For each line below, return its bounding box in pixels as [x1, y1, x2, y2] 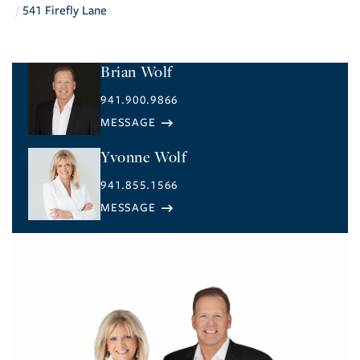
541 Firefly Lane [22, 3, 107, 18]
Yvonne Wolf [100, 146, 187, 167]
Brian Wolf [100, 61, 173, 82]
